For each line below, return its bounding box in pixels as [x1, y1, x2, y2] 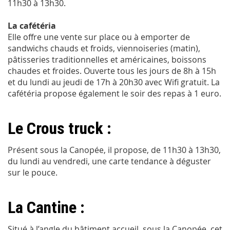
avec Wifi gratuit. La [145, 76, 220, 88]
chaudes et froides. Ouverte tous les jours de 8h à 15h [8, 65, 216, 76]
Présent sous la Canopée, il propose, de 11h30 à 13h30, [8, 144, 221, 156]
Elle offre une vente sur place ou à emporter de [8, 31, 190, 43]
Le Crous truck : [8, 118, 111, 138]
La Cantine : [8, 197, 85, 217]
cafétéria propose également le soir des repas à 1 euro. [8, 87, 221, 99]
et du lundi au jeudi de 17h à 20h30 [8, 76, 143, 88]
